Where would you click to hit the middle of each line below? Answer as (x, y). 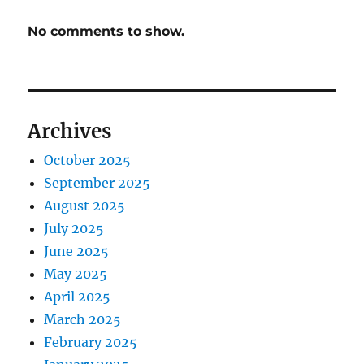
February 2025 (91, 342)
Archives (70, 131)
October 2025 (88, 160)
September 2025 (97, 183)
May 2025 (76, 274)
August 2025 (85, 206)
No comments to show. (106, 31)
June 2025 (77, 251)
